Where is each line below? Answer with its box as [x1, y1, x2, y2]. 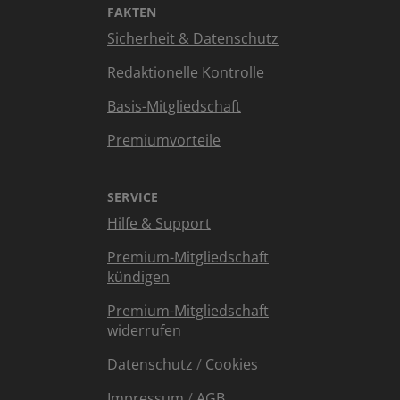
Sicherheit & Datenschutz [107, 29, 279, 48]
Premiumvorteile [107, 130, 221, 150]
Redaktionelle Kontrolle [107, 62, 264, 82]
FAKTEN [107, 4, 157, 21]
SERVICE [107, 188, 159, 205]
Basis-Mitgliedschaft [107, 96, 241, 116]
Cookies [205, 354, 258, 374]
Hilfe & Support [107, 213, 211, 233]
